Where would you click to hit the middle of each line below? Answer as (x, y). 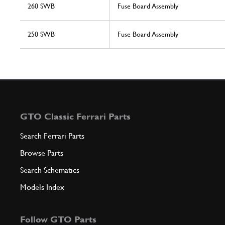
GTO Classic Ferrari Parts (75, 117)
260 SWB (41, 6)
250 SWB (41, 34)
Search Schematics (50, 170)
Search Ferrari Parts (52, 136)
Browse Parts (42, 153)
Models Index (42, 187)
